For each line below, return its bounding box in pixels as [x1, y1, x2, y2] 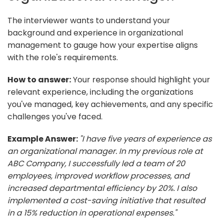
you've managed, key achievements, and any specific [7, 98, 213, 110]
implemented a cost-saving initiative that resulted [7, 194, 205, 206]
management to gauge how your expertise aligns [7, 39, 198, 51]
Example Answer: [7, 133, 79, 145]
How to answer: [7, 74, 71, 85]
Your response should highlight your [71, 74, 210, 85]
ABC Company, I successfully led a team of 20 [7, 157, 185, 169]
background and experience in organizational [7, 27, 183, 38]
